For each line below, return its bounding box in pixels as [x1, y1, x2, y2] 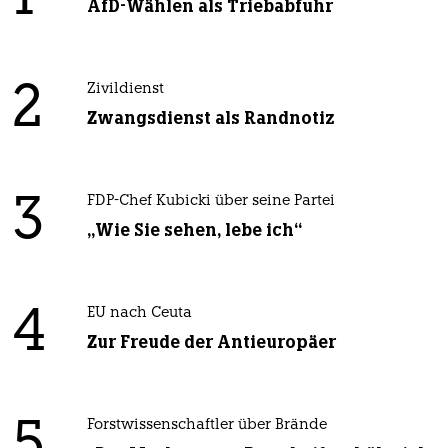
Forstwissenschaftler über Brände [86, 418, 327, 434]
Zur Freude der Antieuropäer [86, 331, 336, 354]
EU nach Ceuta [86, 306, 192, 322]
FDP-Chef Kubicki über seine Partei [86, 194, 335, 210]
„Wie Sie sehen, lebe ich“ [86, 219, 302, 242]
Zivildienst [86, 82, 164, 98]
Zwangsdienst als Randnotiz [86, 107, 335, 130]
